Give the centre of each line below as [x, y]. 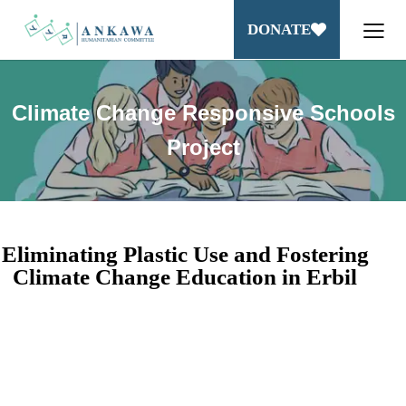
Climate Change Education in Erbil [185, 276]
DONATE [279, 30]
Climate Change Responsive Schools [203, 112]
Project [203, 147]
